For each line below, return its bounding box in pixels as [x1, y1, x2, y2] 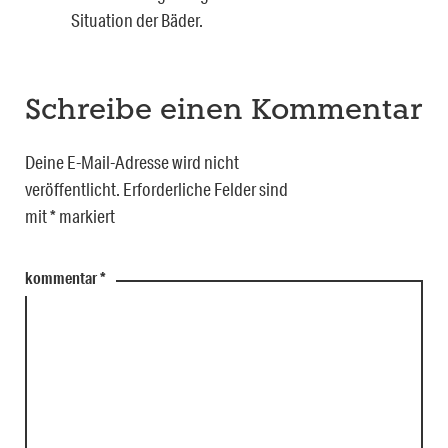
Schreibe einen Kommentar [25, 97, 422, 127]
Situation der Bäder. [71, 9, 203, 32]
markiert [56, 205, 115, 228]
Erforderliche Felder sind [123, 178, 288, 201]
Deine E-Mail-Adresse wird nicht [25, 151, 239, 174]
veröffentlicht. [25, 178, 120, 201]
